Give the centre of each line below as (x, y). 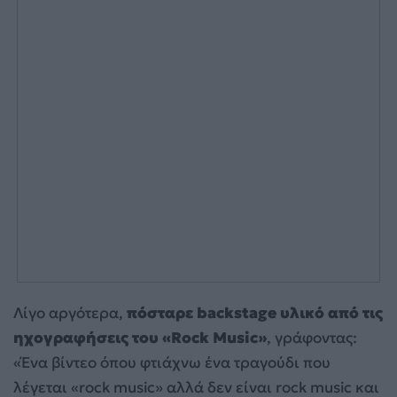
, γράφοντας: (312, 338)
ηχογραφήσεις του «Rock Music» (140, 338)
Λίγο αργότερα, (70, 313)
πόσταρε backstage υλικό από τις (255, 313)
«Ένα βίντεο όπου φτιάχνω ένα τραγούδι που (172, 363)
